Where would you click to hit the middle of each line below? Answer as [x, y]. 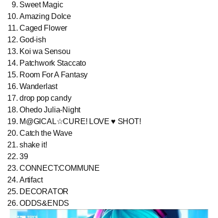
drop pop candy [45, 98]
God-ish [33, 39]
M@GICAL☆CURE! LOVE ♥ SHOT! [80, 121]
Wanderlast [38, 86]
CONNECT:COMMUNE [60, 168]
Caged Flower [44, 28]
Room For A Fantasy [54, 74]
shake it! [33, 145]
